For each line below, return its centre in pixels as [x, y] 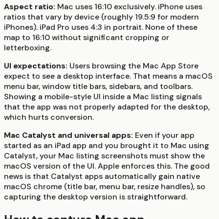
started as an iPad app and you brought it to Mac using [107, 146]
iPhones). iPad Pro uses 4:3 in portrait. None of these [101, 27]
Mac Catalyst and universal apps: [68, 135]
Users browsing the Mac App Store [133, 66]
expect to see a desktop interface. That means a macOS [108, 76]
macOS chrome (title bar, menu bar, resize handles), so [105, 187]
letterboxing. [28, 48]
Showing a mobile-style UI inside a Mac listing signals [103, 97]
